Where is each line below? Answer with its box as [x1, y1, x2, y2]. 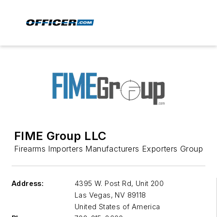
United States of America [75, 202, 160, 211]
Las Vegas [75, 191, 111, 199]
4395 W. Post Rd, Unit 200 [75, 179, 164, 187]
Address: [12, 179, 44, 187]
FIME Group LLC [14, 129, 107, 143]
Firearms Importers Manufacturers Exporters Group [14, 144, 203, 154]
